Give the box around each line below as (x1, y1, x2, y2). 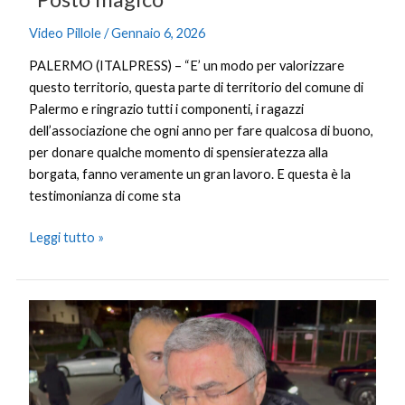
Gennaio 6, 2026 (111, 24, 206, 41)
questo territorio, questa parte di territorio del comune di (29, 80, 364, 96)
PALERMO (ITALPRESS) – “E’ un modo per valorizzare (29, 58, 345, 74)
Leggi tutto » (29, 230, 105, 246)
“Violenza (28, 366, 85, 382)
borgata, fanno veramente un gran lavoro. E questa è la (29, 166, 352, 183)
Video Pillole (29, 24, 102, 41)
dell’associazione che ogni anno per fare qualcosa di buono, (29, 123, 374, 139)
